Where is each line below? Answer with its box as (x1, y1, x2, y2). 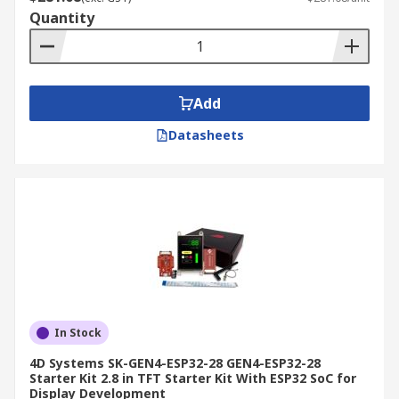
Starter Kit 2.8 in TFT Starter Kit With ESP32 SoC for (29, 370, 356, 387)
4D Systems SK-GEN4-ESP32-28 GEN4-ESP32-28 (29, 354, 321, 371)
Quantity (29, 8, 94, 28)
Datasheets (167, 126, 244, 143)
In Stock (54, 325, 102, 340)
